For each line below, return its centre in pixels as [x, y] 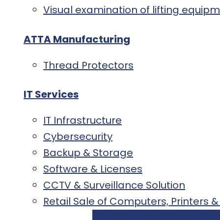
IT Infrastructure [82, 121]
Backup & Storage [88, 153]
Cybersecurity [78, 137]
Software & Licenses [93, 169]
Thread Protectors [88, 65]
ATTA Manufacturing [77, 39]
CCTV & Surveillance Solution [114, 185]
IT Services [51, 95]
